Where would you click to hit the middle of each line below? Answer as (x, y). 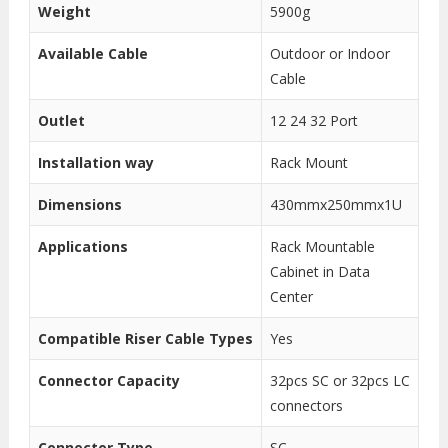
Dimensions (79, 205)
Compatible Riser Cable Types (145, 339)
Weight (64, 12)
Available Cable (92, 54)
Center (291, 297)
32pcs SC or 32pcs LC (339, 381)
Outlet (61, 121)
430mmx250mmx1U (335, 205)
